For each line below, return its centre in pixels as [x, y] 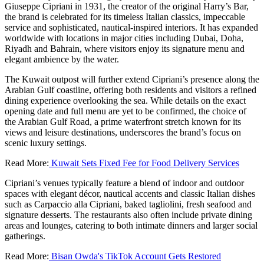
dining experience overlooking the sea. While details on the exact [125, 100]
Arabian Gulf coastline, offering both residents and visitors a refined [131, 90]
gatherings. [25, 236]
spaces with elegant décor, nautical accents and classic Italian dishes [130, 193]
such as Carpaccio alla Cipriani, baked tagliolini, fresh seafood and [128, 204]
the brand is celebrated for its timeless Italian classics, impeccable [125, 16]
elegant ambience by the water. [62, 59]
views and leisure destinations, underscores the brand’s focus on [123, 132]
